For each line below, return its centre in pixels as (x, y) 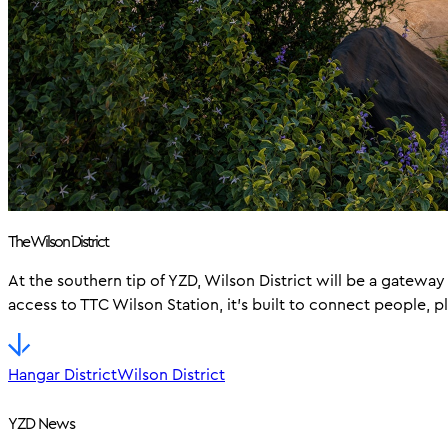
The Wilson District (58, 241)
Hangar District (62, 374)
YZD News (41, 424)
